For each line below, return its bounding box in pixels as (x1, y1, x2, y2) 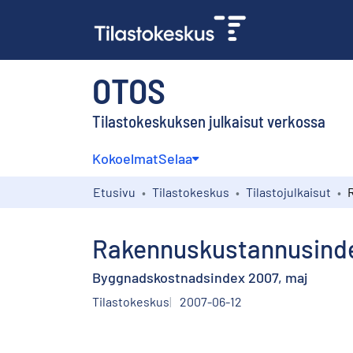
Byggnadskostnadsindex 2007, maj (92, 268, 307, 286)
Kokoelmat (92, 149, 158, 167)
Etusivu (93, 184, 136, 199)
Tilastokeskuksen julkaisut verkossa (92, 110, 325, 131)
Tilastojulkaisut (246, 184, 331, 199)
